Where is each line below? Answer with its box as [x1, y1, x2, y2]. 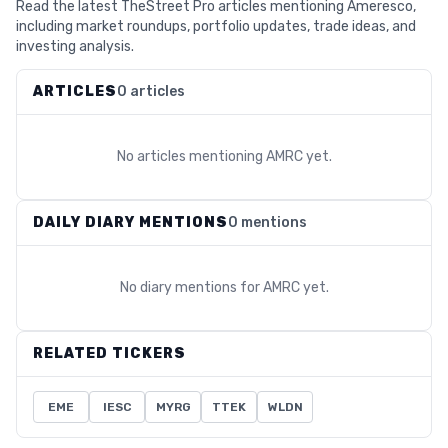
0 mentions [228, 214, 307, 231]
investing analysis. [16, 38, 134, 55]
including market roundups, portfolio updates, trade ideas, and [16, 18, 416, 35]
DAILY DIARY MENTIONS [33, 214, 228, 231]
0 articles [117, 83, 185, 100]
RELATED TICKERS [33, 345, 186, 362]
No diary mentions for [119, 279, 263, 296]
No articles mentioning [116, 148, 266, 165]
